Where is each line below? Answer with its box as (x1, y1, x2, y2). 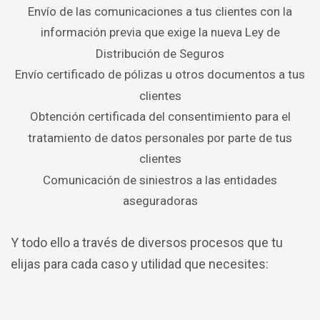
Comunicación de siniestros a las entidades (43, 172, 277, 187)
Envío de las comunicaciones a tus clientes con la (28, 4, 292, 19)
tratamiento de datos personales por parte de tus (28, 130, 292, 145)
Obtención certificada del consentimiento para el (29, 109, 291, 124)
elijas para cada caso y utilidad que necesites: (11, 256, 269, 271)
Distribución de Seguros (96, 46, 224, 61)
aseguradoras (122, 193, 198, 208)
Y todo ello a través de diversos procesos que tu (11, 234, 283, 250)
